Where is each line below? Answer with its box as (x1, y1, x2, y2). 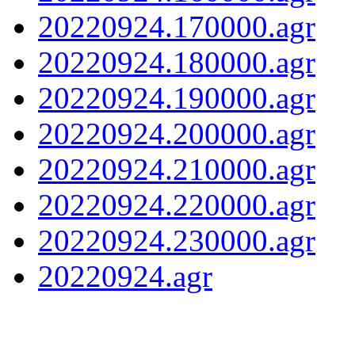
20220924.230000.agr (38, 223, 315, 258)
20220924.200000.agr (38, 116, 315, 151)
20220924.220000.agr (38, 187, 315, 222)
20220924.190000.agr (38, 80, 315, 115)
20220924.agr (38, 258, 212, 293)
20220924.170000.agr (38, 9, 315, 44)
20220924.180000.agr (38, 44, 315, 79)
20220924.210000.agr (38, 151, 315, 186)
